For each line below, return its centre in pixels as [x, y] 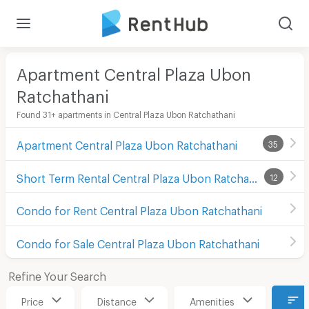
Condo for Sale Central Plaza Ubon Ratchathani [138, 241]
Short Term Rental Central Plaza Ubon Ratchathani [253, 176]
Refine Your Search [57, 274]
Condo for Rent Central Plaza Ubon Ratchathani [139, 209]
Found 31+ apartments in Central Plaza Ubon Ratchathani [126, 113]
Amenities [212, 299]
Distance [117, 299]
